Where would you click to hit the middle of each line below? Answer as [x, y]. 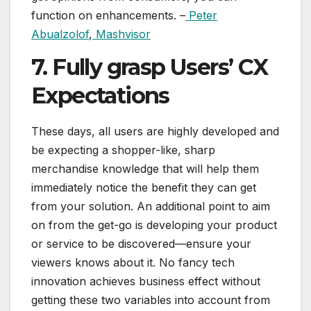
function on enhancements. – [108, 16]
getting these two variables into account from [151, 300]
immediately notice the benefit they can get [144, 188]
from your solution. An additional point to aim [151, 207]
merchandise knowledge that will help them [145, 169]
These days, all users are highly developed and [155, 132]
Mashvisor [121, 34]
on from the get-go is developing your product [154, 225]
